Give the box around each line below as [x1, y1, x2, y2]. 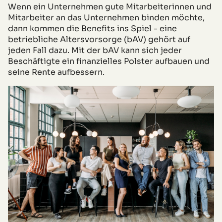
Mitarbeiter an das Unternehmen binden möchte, [8, 12, 205, 23]
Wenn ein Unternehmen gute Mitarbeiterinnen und [8, 1, 212, 12]
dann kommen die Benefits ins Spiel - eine [8, 23, 177, 34]
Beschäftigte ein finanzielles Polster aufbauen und [8, 55, 210, 66]
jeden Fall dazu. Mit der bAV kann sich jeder [8, 45, 182, 55]
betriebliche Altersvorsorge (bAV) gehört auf [8, 34, 190, 45]
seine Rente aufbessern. [8, 66, 105, 77]
